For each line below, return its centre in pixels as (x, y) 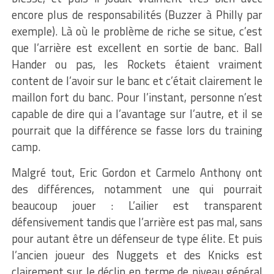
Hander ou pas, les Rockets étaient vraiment (137, 64)
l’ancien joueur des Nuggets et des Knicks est (137, 255)
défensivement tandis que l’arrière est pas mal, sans (137, 222)
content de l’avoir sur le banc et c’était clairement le (137, 80)
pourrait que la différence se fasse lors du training (137, 130)
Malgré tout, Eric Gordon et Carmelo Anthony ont (137, 172)
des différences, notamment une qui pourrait (137, 189)
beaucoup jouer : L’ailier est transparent (137, 205)
